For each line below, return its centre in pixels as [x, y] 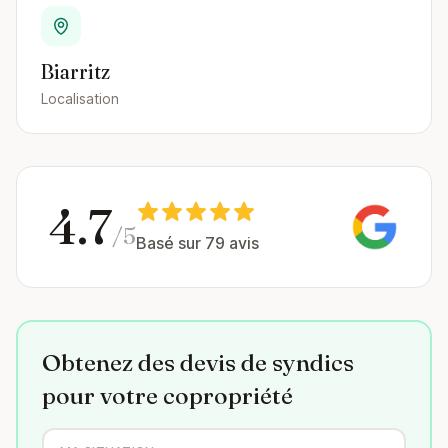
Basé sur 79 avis [197, 243]
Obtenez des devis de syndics [198, 362]
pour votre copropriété [167, 395]
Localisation [80, 98]
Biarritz [75, 71]
